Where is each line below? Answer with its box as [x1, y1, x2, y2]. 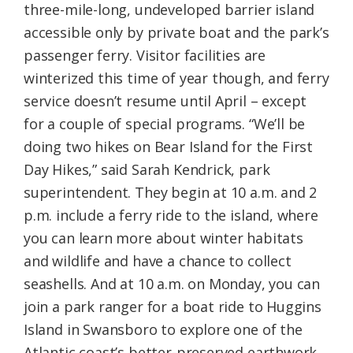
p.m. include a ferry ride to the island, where [24, 205, 318, 225]
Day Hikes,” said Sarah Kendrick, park [24, 159, 270, 179]
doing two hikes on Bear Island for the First [24, 136, 314, 156]
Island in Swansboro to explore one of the [24, 319, 303, 339]
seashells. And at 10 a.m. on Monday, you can [24, 273, 321, 293]
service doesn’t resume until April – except [24, 91, 307, 110]
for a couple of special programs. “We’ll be [24, 113, 306, 133]
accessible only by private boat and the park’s [24, 22, 329, 42]
